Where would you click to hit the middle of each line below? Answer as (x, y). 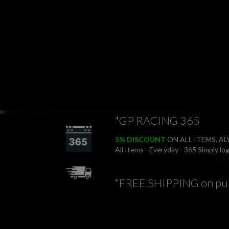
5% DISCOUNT (140, 140)
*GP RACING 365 (157, 121)
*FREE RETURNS (156, 220)
